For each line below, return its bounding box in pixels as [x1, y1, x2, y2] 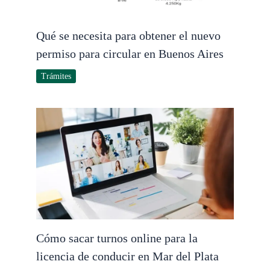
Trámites [41, 72, 71, 81]
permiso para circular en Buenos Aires [36, 47, 224, 61]
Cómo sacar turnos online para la [36, 231, 198, 245]
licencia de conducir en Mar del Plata [36, 249, 219, 263]
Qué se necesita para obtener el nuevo [36, 29, 221, 43]
